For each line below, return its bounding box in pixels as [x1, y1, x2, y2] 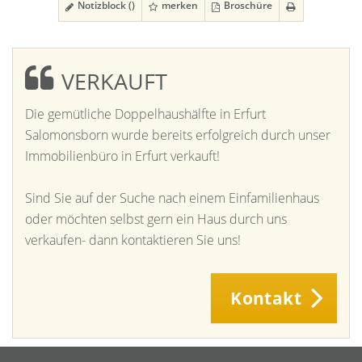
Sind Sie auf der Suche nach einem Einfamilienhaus [25, 189, 319, 207]
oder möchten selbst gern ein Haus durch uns [25, 210, 287, 228]
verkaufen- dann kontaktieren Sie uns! [25, 231, 241, 249]
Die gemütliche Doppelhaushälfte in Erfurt [25, 105, 266, 123]
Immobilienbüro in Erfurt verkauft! [25, 147, 220, 165]
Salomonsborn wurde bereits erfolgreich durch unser [25, 126, 330, 144]
